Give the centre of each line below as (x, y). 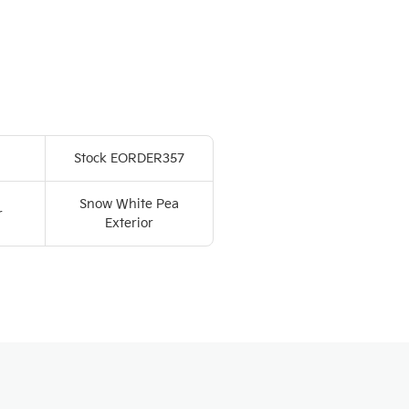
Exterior (130, 223)
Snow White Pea (130, 204)
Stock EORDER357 (130, 158)
